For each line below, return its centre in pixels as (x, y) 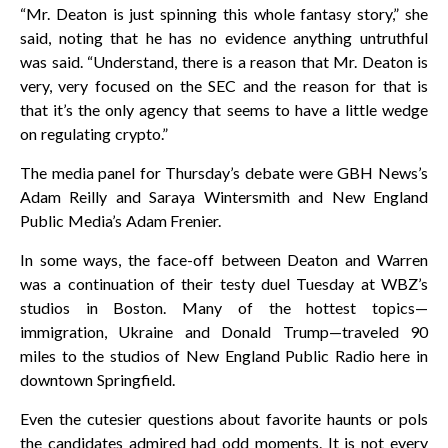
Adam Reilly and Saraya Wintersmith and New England (224, 197)
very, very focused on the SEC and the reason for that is (224, 86)
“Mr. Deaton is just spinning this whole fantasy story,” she (224, 14)
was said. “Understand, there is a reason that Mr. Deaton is (224, 62)
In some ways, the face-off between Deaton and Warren (224, 260)
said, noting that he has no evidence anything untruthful (224, 38)
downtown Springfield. (97, 380)
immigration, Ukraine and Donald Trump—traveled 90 (224, 332)
